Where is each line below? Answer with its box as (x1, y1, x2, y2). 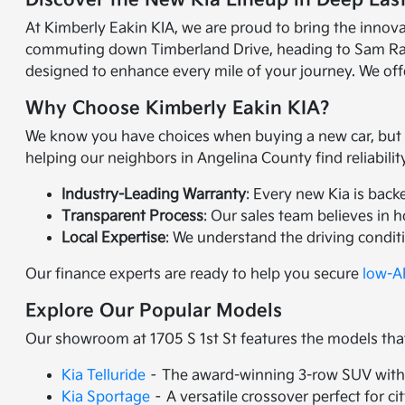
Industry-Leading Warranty (61, 186, 247, 203)
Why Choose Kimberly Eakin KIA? (25, 98, 331, 119)
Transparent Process (61, 208, 204, 225)
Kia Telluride (61, 367, 146, 384)
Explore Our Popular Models (25, 300, 283, 322)
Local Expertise (61, 230, 166, 247)
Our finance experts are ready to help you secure (25, 266, 363, 283)
